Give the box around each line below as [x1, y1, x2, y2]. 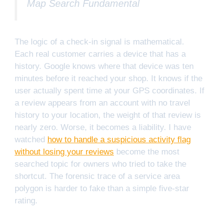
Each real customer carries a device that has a [15, 49, 186, 59]
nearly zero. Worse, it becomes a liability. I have [15, 122, 191, 132]
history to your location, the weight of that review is [15, 110, 201, 120]
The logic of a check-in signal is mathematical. [15, 37, 184, 46]
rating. [15, 196, 38, 205]
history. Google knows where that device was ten [15, 61, 194, 71]
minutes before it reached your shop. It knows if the [15, 73, 202, 83]
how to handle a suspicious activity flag [47, 134, 191, 144]
